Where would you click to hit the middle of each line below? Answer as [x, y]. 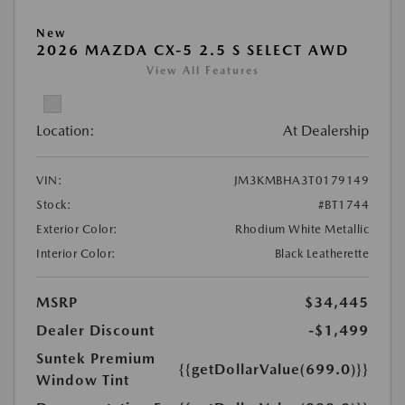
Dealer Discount [95, 330]
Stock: [54, 204]
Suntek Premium [96, 358]
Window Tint [83, 380]
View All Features [202, 70]
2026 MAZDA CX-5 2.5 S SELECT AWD [193, 50]
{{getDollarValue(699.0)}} [274, 369]
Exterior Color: [77, 229]
